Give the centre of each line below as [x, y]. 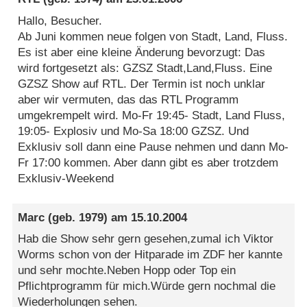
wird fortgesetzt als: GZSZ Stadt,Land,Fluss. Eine [145, 68]
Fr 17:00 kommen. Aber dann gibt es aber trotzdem [148, 162]
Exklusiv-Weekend [66, 178]
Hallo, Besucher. [60, 21]
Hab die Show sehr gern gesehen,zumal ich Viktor [146, 239]
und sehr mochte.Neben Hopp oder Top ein [127, 271]
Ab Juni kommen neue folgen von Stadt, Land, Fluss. [153, 36]
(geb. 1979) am [88, 217]
